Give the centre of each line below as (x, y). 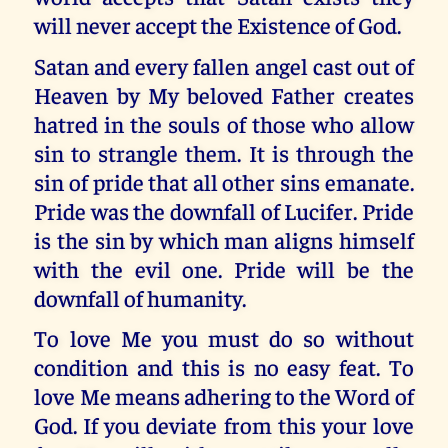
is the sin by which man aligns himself (224, 239)
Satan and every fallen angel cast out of (224, 65)
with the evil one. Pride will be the (224, 268)
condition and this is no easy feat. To (224, 367)
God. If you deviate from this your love (224, 425)
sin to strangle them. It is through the (224, 152)
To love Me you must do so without (224, 338)
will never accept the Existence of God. (218, 25)
